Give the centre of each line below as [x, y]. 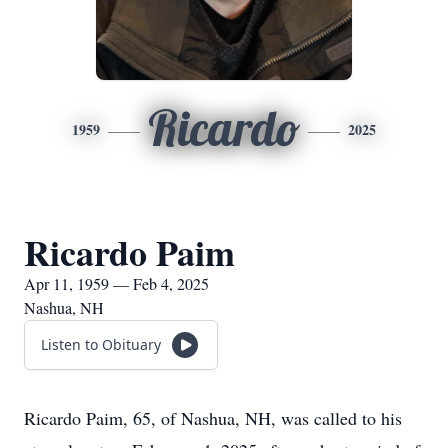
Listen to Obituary [101, 344]
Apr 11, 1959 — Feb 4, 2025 [116, 283]
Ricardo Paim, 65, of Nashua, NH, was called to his [213, 418]
